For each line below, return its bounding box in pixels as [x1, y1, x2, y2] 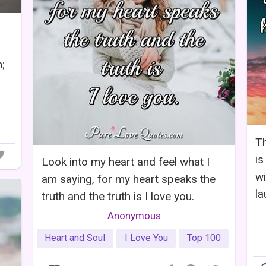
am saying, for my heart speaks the [42, 172, 216, 186]
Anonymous [107, 209, 161, 221]
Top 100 [186, 232, 221, 244]
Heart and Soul [45, 232, 106, 244]
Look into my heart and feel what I [42, 154, 210, 169]
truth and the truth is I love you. [42, 189, 194, 203]
